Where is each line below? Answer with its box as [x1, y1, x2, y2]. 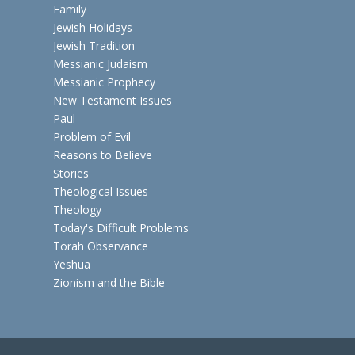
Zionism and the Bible [53, 274, 165, 290]
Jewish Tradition [53, 37, 135, 53]
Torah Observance [53, 238, 148, 254]
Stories [53, 165, 89, 181]
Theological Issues [53, 183, 148, 199]
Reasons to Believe [53, 147, 152, 162]
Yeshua [53, 256, 90, 272]
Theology [53, 201, 101, 217]
